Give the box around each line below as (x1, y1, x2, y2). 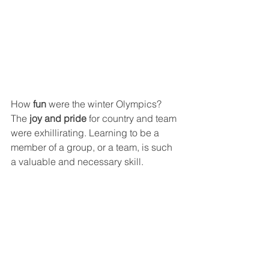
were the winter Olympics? (46, 98, 164, 110)
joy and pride (27, 112, 86, 125)
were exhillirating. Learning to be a (11, 127, 162, 139)
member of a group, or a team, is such (11, 141, 175, 154)
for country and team (86, 112, 179, 125)
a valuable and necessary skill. (11, 156, 144, 168)
